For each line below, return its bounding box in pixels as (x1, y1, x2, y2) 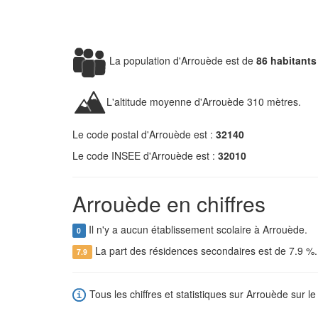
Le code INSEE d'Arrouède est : (72, 148, 218, 163)
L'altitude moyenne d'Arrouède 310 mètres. (106, 94, 301, 109)
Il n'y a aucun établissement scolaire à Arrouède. (85, 222, 307, 236)
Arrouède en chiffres (72, 188, 265, 219)
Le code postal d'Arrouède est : (72, 127, 216, 141)
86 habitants (256, 53, 317, 67)
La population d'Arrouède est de (106, 53, 256, 67)
